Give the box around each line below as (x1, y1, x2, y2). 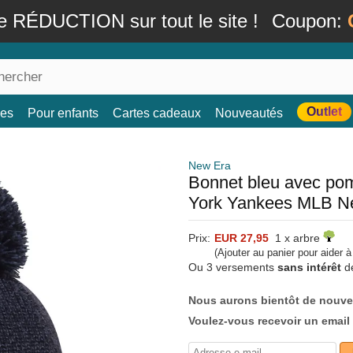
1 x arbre (269, 232, 323, 244)
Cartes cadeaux (113, 106, 201, 120)
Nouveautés (215, 106, 283, 120)
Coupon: (272, 10, 347, 32)
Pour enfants (28, 106, 98, 120)
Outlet (307, 105, 342, 118)
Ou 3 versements (188, 261, 277, 273)
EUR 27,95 (214, 232, 269, 244)
